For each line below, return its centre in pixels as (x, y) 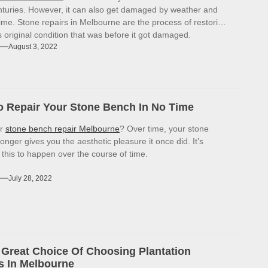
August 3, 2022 (33, 47)
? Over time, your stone (164, 129)
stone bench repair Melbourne (63, 129)
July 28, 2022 (30, 179)
